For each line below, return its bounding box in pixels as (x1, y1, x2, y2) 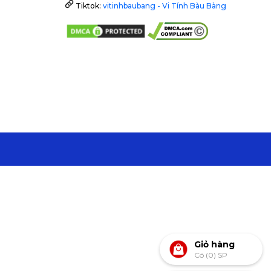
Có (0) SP (194, 250, 228, 260)
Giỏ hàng (194, 238, 235, 250)
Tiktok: (73, 1, 103, 11)
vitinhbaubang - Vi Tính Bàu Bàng (102, 1, 226, 11)
